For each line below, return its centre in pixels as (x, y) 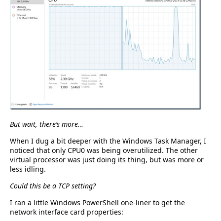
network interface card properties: (67, 212)
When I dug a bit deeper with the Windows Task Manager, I (108, 141)
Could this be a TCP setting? (53, 186)
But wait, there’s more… (47, 124)
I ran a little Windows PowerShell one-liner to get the (97, 203)
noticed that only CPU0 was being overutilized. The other (104, 150)
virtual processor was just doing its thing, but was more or (107, 160)
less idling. (28, 169)
